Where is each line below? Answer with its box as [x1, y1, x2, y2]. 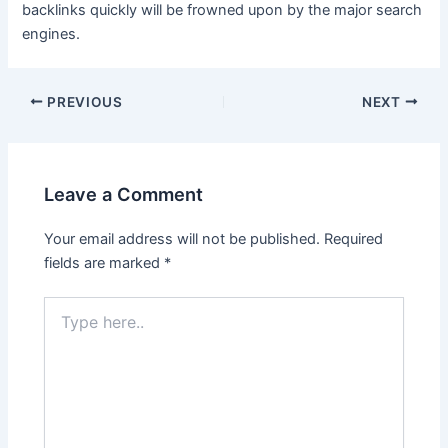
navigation [6, 115, 78, 134]
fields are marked [44, 254, 165, 273]
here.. [43, 317, 81, 335]
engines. [22, 24, 81, 43]
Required [324, 230, 384, 249]
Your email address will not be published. [44, 230, 321, 249]
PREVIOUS [43, 93, 123, 110]
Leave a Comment [44, 183, 204, 206]
